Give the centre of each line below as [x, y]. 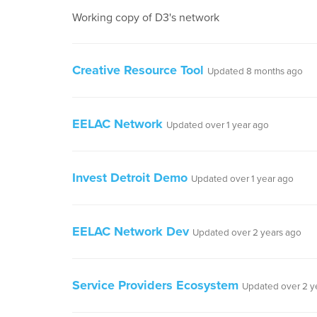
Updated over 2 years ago [247, 233]
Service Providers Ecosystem [155, 285]
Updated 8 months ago [255, 71]
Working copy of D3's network [146, 18]
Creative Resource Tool [138, 70]
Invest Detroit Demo [130, 178]
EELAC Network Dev [131, 231]
